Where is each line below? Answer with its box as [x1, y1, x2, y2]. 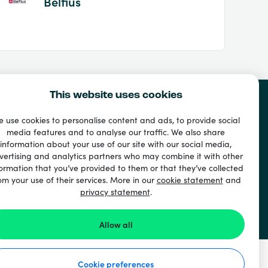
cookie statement [156, 173, 223, 185]
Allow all [99, 218, 133, 230]
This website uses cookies [49, 90, 182, 101]
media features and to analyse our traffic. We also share [7, 126, 225, 138]
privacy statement [80, 185, 150, 197]
